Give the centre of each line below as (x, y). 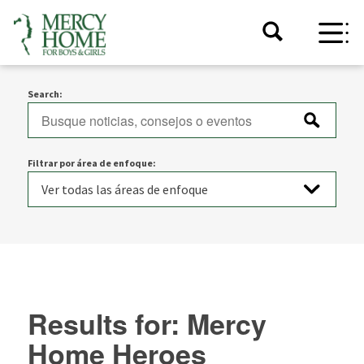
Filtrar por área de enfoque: (91, 163)
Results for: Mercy (147, 323)
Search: (45, 94)
